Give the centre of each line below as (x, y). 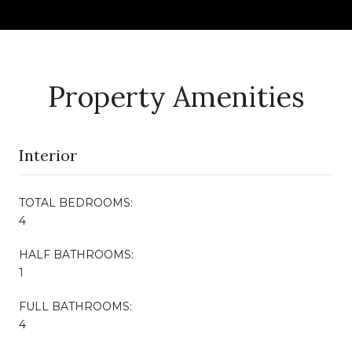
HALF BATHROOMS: (76, 254)
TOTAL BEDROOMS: (76, 202)
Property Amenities (176, 96)
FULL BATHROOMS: (75, 306)
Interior (48, 155)
